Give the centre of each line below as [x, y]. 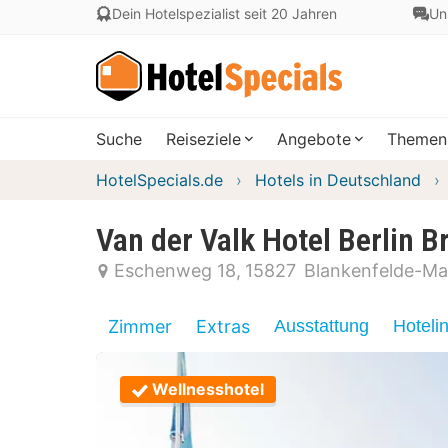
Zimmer [140, 326]
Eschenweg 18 [175, 270]
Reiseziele [203, 139]
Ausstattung [321, 326]
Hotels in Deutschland [338, 180]
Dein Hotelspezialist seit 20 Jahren [224, 13]
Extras [223, 326]
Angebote [314, 139]
